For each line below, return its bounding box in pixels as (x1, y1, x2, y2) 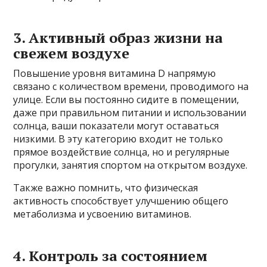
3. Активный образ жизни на (13, 27, 223, 47)
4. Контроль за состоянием (13, 246, 208, 265)
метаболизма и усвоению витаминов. (13, 207, 192, 221)
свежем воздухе (13, 43, 130, 63)
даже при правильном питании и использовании (13, 105, 247, 119)
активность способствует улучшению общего (13, 194, 229, 207)
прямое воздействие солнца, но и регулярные (13, 145, 230, 159)
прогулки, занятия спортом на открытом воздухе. (13, 158, 248, 172)
